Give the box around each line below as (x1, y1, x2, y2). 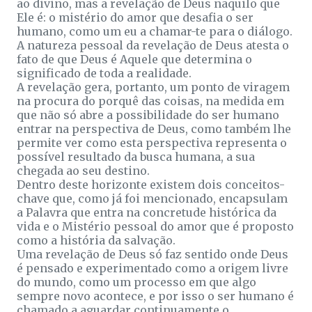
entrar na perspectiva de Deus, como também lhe (17, 121, 291, 136)
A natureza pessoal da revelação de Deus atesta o (17, 38, 289, 52)
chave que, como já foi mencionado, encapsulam (17, 191, 288, 205)
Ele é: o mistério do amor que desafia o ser (17, 10, 253, 24)
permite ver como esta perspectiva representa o (17, 135, 287, 150)
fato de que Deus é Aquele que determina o (17, 52, 252, 66)
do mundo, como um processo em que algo (17, 274, 256, 289)
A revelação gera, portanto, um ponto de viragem (17, 79, 290, 94)
